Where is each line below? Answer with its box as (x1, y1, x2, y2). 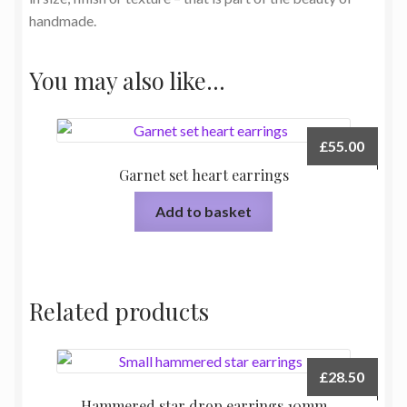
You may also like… (29, 65, 225, 96)
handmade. (29, 11, 96, 29)
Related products (29, 294, 209, 326)
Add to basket (155, 203, 252, 221)
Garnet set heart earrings (118, 164, 289, 184)
